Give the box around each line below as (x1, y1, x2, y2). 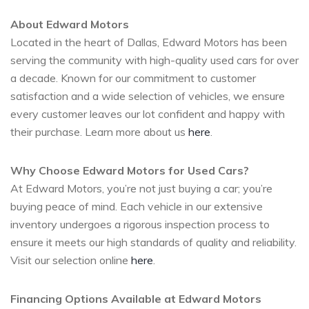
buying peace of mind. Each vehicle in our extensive (10, 199, 263, 213)
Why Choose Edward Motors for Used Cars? (10, 163, 249, 177)
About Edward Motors (10, 17, 129, 31)
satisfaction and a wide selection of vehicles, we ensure (10, 88, 285, 103)
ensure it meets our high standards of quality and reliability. (10, 235, 297, 249)
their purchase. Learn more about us (10, 124, 188, 139)
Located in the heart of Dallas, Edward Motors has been (10, 34, 287, 49)
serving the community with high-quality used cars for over (10, 52, 299, 67)
